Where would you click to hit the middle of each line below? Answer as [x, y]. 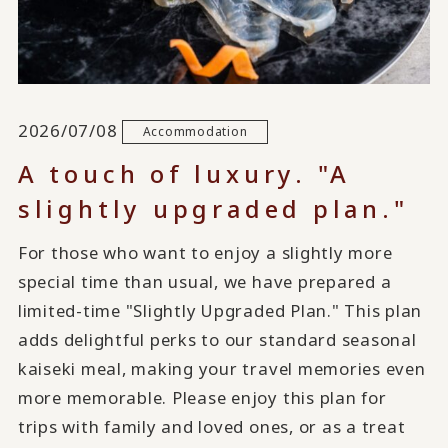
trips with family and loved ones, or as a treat [211, 426]
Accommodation [195, 131]
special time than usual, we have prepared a [204, 281]
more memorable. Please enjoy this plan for [202, 397]
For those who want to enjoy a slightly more [205, 252]
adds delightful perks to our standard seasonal [217, 339]
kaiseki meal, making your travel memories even [221, 368]
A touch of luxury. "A [184, 173]
